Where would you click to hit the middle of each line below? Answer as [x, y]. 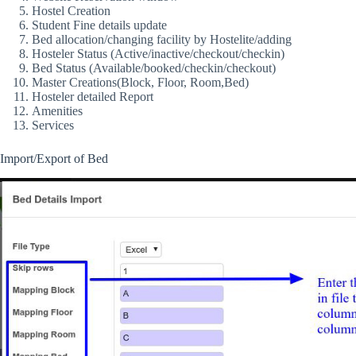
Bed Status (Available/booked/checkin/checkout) [154, 68]
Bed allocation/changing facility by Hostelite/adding [162, 39]
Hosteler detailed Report [93, 96]
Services [53, 125]
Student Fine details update [99, 25]
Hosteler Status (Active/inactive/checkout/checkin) [158, 53]
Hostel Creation [71, 10]
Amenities [57, 110]
